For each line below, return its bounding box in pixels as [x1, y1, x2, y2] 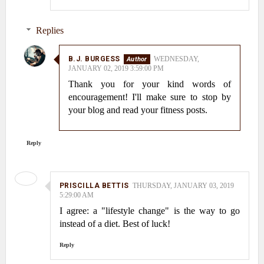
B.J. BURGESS [68, 55, 120, 64]
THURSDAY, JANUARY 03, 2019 [132, 181, 234, 190]
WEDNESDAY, [153, 55, 199, 64]
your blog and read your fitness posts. [68, 105, 207, 115]
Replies [35, 25, 64, 36]
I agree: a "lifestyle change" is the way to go [59, 206, 240, 216]
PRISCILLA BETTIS [59, 181, 129, 190]
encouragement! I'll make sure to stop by [68, 92, 232, 103]
